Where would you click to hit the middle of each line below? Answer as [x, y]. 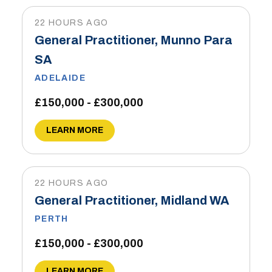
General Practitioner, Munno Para [133, 40]
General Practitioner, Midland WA [131, 200]
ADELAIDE [60, 78]
